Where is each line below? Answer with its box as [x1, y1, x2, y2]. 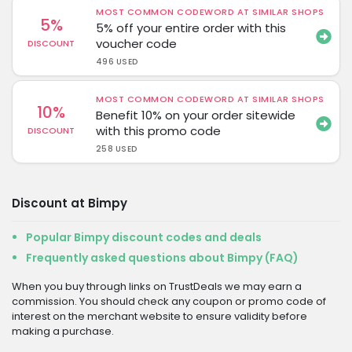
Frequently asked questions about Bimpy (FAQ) [26, 250, 299, 266]
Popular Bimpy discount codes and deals [26, 229, 262, 245]
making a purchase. [12, 324, 114, 339]
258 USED [96, 143, 137, 155]
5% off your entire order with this [96, 20, 287, 36]
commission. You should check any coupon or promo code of [12, 294, 326, 309]
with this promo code [96, 123, 222, 139]
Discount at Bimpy [12, 195, 127, 211]
